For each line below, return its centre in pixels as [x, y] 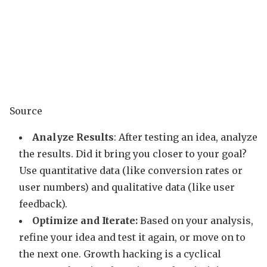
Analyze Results [73, 137]
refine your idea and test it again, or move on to [132, 237]
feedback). [43, 204]
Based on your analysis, [195, 220]
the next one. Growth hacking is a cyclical [120, 254]
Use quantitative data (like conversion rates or [131, 170]
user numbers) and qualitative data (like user [127, 187]
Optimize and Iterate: [85, 220]
